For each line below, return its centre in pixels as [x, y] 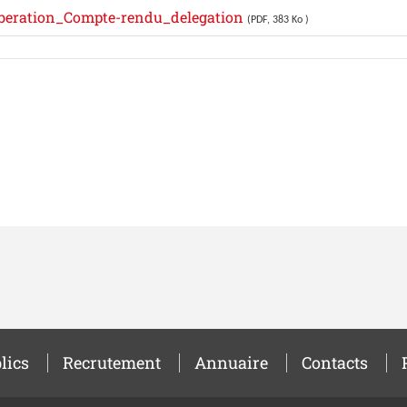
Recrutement [111, 362]
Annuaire [231, 362]
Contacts [334, 362]
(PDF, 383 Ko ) [278, 20]
